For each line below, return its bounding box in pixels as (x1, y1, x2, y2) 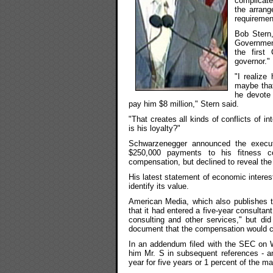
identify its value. (129, 182, 189, 191)
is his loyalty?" (129, 124, 180, 133)
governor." (235, 57, 270, 66)
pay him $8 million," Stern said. (129, 99, 239, 108)
